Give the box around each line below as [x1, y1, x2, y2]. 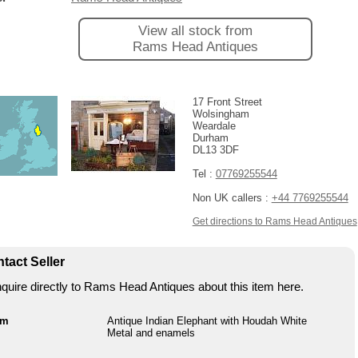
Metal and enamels [107, 327, 195, 339]
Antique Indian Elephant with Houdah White [107, 315, 307, 327]
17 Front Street [192, 96, 262, 108]
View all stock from [137, 23, 253, 38]
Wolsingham [192, 108, 249, 120]
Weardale [192, 120, 236, 132]
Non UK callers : [192, 192, 272, 204]
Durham [192, 132, 229, 144]
